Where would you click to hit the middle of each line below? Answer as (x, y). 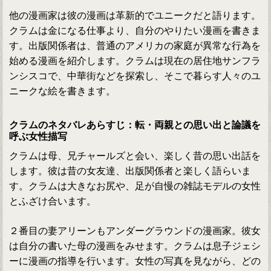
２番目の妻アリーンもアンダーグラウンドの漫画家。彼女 (135, 231)
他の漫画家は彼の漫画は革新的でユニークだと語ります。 (135, 16)
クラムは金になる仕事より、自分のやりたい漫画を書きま (135, 31)
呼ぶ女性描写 (38, 137)
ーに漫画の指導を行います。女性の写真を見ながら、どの (135, 261)
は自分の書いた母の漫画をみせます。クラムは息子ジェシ (135, 246)
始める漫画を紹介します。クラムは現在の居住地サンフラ (135, 61)
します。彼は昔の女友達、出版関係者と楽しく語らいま (130, 171)
